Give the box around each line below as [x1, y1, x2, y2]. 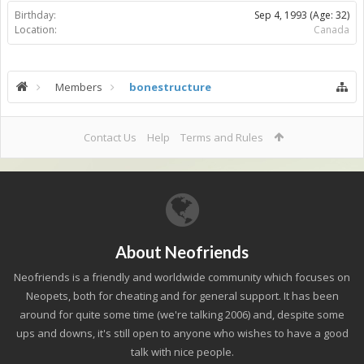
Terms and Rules [180, 130, 263, 145]
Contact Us [83, 130, 136, 145]
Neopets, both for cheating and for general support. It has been [25, 288, 339, 303]
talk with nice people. [130, 344, 234, 359]
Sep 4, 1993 [254, 8, 307, 22]
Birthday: [15, 8, 56, 22]
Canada [314, 23, 349, 37]
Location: [15, 23, 57, 37]
